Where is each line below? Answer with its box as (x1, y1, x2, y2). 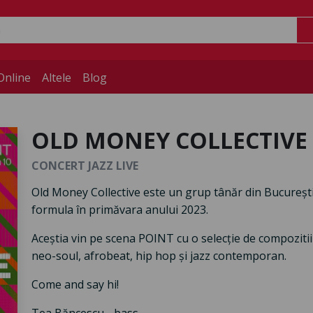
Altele (42, 70, 71, 86)
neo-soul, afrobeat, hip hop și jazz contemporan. (31, 248, 286, 264)
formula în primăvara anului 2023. (31, 202, 208, 218)
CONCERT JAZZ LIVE (31, 158, 138, 174)
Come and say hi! (31, 277, 119, 293)
